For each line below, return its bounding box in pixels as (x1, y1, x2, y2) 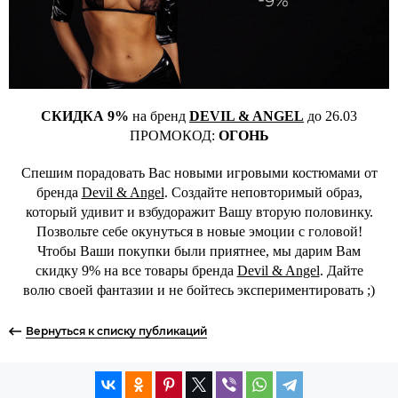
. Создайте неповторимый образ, (163, 185, 362, 201)
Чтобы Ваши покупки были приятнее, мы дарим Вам (37, 243, 361, 259)
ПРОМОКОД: (129, 128, 219, 144)
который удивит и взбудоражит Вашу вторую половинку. (25, 204, 373, 220)
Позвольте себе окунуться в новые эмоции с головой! (36, 224, 362, 240)
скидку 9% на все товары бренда (35, 263, 237, 279)
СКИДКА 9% (41, 108, 132, 124)
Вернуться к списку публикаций (25, 324, 207, 338)
